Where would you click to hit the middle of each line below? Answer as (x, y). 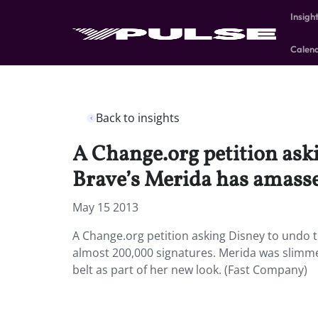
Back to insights (138, 118)
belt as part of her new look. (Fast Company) (190, 270)
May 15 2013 (105, 207)
